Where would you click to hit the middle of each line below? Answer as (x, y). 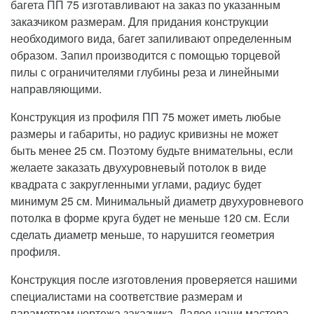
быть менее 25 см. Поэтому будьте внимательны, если (152, 150)
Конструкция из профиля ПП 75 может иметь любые (146, 116)
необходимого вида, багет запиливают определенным (151, 38)
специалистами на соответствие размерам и (127, 296)
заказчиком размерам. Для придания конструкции (139, 21)
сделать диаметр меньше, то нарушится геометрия (143, 234)
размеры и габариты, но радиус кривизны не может (144, 133)
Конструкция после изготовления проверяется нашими (154, 279)
